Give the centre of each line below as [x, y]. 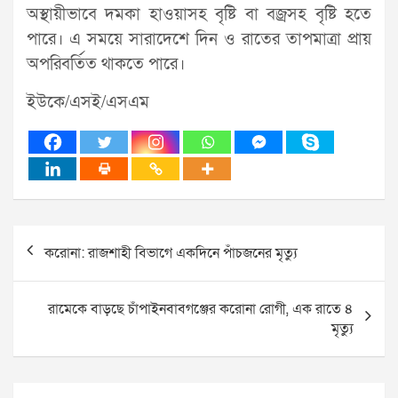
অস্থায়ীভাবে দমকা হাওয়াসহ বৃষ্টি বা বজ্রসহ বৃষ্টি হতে [199, 14]
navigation [64, 267]
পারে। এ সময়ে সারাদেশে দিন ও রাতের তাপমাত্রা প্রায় [199, 39]
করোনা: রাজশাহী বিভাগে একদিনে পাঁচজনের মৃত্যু [171, 253]
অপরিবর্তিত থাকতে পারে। [106, 64]
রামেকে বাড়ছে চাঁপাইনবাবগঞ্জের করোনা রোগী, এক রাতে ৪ [201, 309]
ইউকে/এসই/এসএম [88, 102]
